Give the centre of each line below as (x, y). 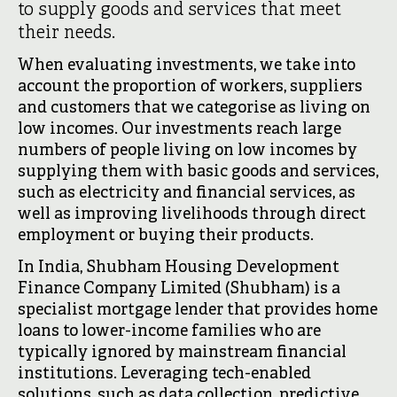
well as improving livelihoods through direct (192, 215)
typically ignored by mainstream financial (182, 353)
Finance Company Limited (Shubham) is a (179, 289)
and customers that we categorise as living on (194, 109)
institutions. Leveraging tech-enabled (164, 374)
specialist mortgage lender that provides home (198, 311)
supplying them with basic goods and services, (198, 172)
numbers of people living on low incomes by (187, 151)
